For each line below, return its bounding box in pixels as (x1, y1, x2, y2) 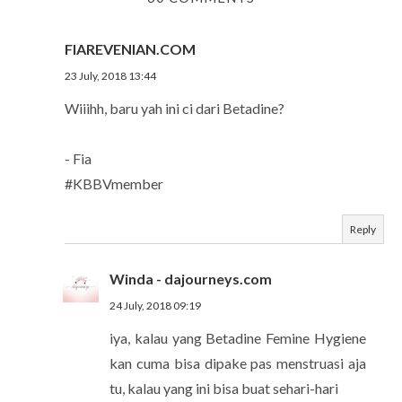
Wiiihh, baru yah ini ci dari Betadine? (65, 99, 284, 117)
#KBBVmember (65, 174, 163, 192)
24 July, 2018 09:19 (109, 298, 201, 312)
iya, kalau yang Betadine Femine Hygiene (109, 328, 366, 346)
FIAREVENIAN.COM (65, 39, 196, 57)
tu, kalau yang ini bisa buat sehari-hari (109, 379, 338, 397)
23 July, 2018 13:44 (65, 68, 156, 83)
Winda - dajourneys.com (109, 269, 272, 287)
